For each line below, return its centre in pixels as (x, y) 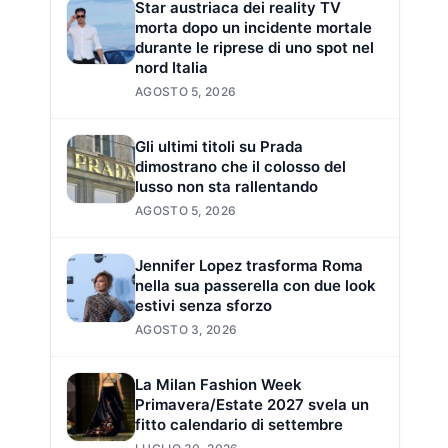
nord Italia (171, 67)
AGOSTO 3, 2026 (186, 329)
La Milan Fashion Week (218, 384)
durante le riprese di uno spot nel (254, 47)
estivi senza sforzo (203, 305)
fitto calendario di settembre (239, 424)
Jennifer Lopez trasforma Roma (249, 265)
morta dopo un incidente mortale (253, 27)
